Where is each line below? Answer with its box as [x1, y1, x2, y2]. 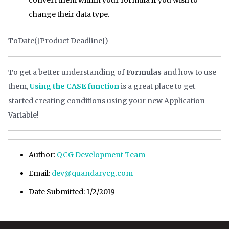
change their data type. [29, 9, 109, 19]
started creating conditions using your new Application [8, 96, 205, 105]
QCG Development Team [57, 150, 145, 159]
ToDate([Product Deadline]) [8, 36, 108, 45]
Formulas [126, 67, 162, 77]
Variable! [8, 110, 39, 120]
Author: [29, 150, 57, 159]
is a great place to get [119, 81, 195, 91]
